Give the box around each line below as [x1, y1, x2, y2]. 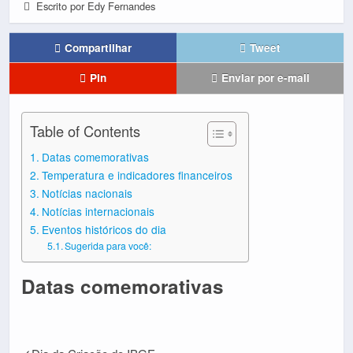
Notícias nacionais [41, 184, 132, 201]
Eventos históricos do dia [41, 221, 166, 237]
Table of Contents [30, 120, 140, 141]
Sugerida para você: [65, 238, 152, 253]
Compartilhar [65, 39, 132, 55]
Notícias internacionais [41, 203, 154, 219]
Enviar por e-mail [221, 69, 310, 85]
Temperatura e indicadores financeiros [41, 166, 232, 183]
